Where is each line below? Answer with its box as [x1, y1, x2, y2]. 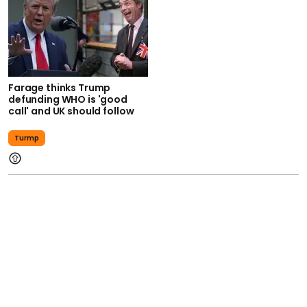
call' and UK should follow [8, 104, 134, 119]
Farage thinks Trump [8, 81, 111, 95]
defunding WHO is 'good [8, 93, 127, 107]
